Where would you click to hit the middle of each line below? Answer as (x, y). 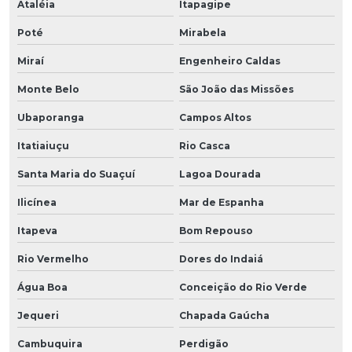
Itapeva (37, 230)
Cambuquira (50, 343)
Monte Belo (48, 89)
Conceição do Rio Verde (243, 287)
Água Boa (42, 287)
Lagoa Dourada (220, 174)
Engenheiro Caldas (229, 60)
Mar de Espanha (221, 202)
